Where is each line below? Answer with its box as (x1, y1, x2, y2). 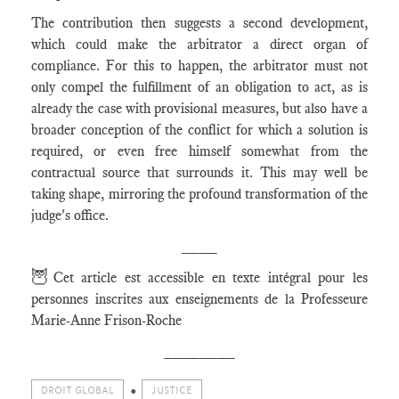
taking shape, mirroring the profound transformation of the (31, 185, 368, 202)
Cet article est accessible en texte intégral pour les (53, 269, 369, 286)
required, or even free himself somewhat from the (31, 142, 368, 159)
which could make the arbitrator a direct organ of (31, 36, 368, 53)
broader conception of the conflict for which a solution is (31, 121, 368, 138)
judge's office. (31, 207, 109, 224)
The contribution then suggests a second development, (31, 14, 368, 31)
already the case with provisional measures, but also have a (31, 100, 368, 117)
